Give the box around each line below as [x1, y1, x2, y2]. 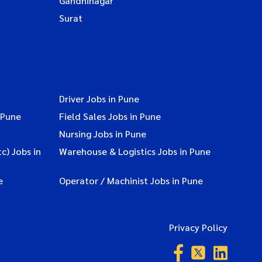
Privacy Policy [169, 220, 227, 233]
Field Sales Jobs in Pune [58, 109, 161, 122]
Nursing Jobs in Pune [58, 127, 146, 140]
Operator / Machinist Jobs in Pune [58, 174, 203, 187]
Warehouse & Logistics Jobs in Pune [58, 144, 211, 157]
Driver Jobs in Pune [58, 92, 139, 105]
